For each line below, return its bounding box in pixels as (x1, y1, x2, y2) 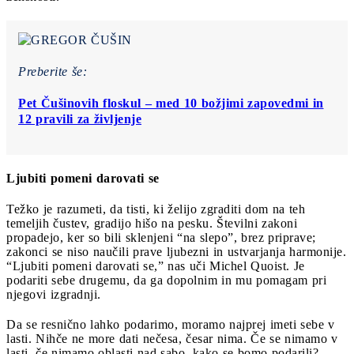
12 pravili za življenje (18, 111, 141, 126)
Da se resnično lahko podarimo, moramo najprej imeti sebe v (6, 318, 335, 332)
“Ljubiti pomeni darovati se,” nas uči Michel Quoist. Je (6, 259, 305, 273)
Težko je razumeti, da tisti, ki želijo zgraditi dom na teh (6, 202, 305, 217)
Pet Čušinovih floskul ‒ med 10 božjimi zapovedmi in (18, 96, 324, 110)
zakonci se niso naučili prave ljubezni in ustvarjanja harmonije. (6, 245, 346, 259)
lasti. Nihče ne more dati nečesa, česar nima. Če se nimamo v (6, 332, 338, 346)
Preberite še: (18, 64, 87, 78)
